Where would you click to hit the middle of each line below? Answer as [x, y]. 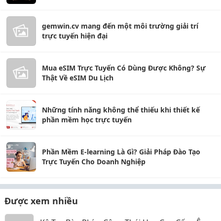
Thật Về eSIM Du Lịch [78, 78]
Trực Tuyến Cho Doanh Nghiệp [94, 162]
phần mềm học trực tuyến [87, 120]
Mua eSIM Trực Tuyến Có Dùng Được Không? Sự [124, 68]
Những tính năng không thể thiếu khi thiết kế [121, 110]
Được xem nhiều [41, 201]
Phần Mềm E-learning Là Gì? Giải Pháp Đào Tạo [121, 152]
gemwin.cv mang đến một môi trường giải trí [120, 26]
